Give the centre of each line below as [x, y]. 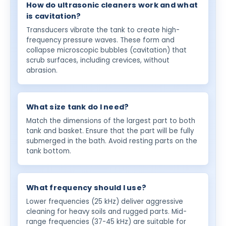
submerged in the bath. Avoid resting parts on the [112, 141]
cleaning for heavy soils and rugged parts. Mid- [107, 211]
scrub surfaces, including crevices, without [98, 60]
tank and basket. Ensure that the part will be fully [110, 131]
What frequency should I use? [87, 187]
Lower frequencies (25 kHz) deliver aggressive [105, 201]
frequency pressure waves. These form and [101, 40]
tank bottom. [49, 151]
